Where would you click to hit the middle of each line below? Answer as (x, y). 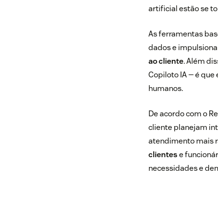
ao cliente (166, 61)
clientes (163, 155)
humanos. (165, 89)
